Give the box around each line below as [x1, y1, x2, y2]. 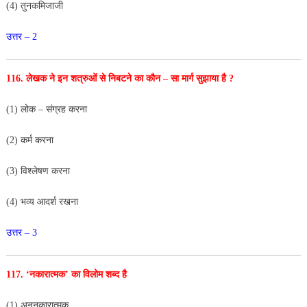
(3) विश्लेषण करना [5, 165, 70, 176]
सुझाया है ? [195, 73, 234, 84]
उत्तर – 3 [5, 227, 37, 238]
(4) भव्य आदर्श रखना [5, 196, 78, 207]
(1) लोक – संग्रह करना [5, 103, 87, 114]
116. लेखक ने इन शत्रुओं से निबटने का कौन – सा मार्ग [5, 73, 196, 84]
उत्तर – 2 [5, 31, 37, 42]
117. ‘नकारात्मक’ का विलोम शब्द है [5, 269, 130, 280]
